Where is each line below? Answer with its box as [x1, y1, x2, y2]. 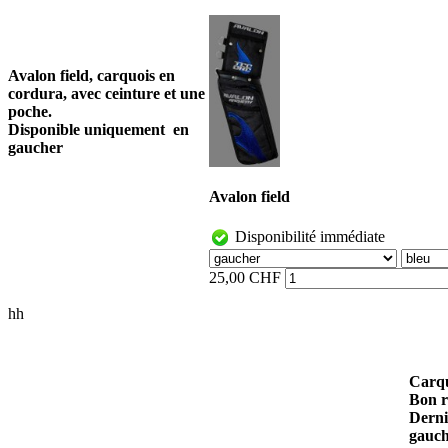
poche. [8, 102, 52, 120]
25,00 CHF [209, 269, 281, 287]
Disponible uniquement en [8, 120, 189, 138]
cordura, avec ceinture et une [8, 84, 205, 102]
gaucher [8, 138, 63, 156]
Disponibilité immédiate [231, 228, 385, 246]
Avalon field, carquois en [8, 66, 175, 84]
